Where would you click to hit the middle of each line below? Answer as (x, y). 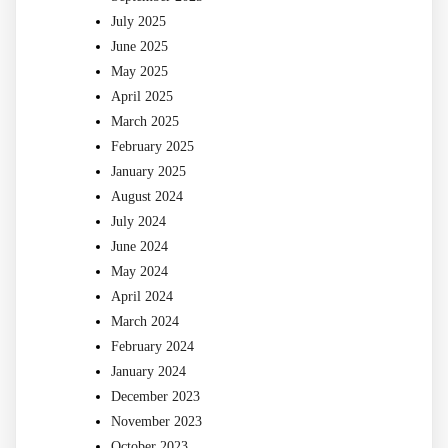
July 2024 (138, 222)
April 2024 (142, 297)
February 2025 (152, 147)
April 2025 (142, 97)
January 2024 (148, 372)
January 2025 (148, 172)
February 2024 (152, 347)
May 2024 (139, 272)
